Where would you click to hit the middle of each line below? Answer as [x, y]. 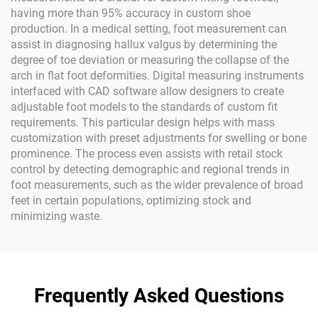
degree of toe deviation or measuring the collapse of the [150, 60]
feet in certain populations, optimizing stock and [131, 201]
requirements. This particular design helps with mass [143, 122]
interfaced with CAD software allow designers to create [147, 91]
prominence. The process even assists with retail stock [147, 154]
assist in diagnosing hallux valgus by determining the [144, 44]
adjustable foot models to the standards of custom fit [144, 107]
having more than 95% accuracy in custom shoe [131, 13]
